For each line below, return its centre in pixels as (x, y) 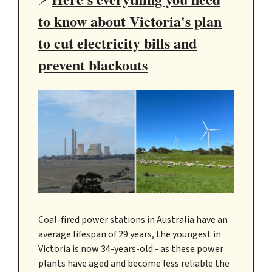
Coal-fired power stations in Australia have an (133, 220)
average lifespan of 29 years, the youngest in (130, 235)
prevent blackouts (93, 65)
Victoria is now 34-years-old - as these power (131, 249)
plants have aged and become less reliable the (134, 264)
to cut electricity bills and (117, 43)
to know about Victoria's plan (130, 21)
